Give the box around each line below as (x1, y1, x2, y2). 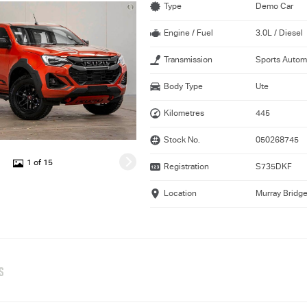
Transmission (164, 56, 213, 64)
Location (164, 189, 197, 198)
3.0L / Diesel (255, 29, 303, 38)
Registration (164, 162, 210, 171)
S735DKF (255, 162, 292, 171)
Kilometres (164, 109, 205, 118)
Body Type (164, 82, 204, 91)
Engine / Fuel (164, 29, 214, 38)
